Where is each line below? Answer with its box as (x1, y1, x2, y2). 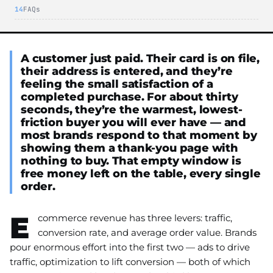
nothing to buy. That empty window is (21, 154, 241, 167)
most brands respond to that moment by (21, 128, 257, 141)
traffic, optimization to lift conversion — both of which (10, 255, 250, 268)
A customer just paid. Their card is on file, (21, 51, 260, 65)
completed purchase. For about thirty (21, 90, 238, 103)
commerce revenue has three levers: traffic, (38, 211, 232, 224)
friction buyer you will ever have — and (21, 115, 247, 129)
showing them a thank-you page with (21, 141, 238, 154)
